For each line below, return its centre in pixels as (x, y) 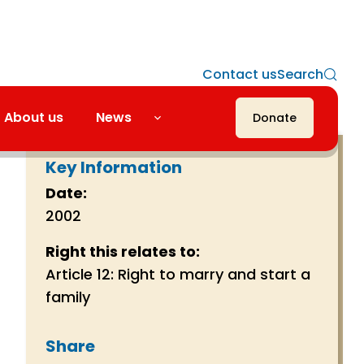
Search (300, 74)
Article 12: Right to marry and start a (178, 274)
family (68, 297)
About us (34, 117)
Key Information (114, 167)
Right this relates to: (124, 251)
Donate (275, 118)
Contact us (240, 74)
